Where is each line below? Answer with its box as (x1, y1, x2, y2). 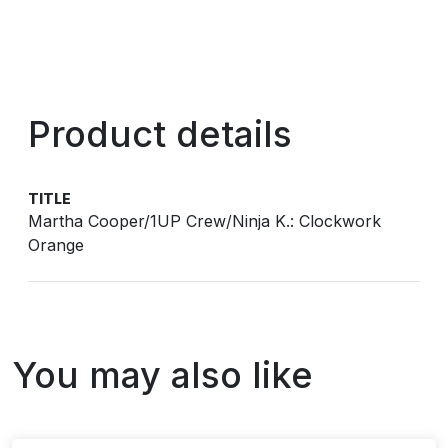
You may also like (12, 353, 313, 397)
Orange (28, 235, 84, 255)
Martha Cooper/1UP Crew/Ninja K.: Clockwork (28, 211, 381, 231)
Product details (28, 112, 292, 156)
